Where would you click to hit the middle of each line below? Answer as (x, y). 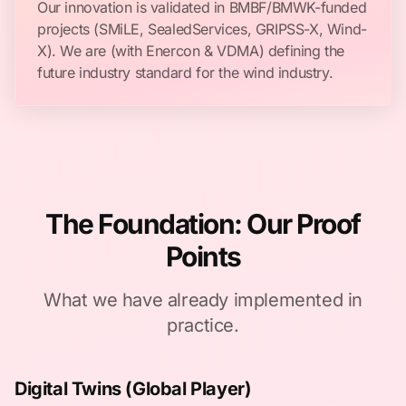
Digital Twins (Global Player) (133, 389)
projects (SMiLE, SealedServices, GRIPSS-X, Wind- (202, 29)
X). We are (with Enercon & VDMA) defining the (191, 51)
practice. (203, 325)
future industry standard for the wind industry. (185, 72)
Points (203, 256)
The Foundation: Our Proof (203, 224)
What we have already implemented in (203, 300)
